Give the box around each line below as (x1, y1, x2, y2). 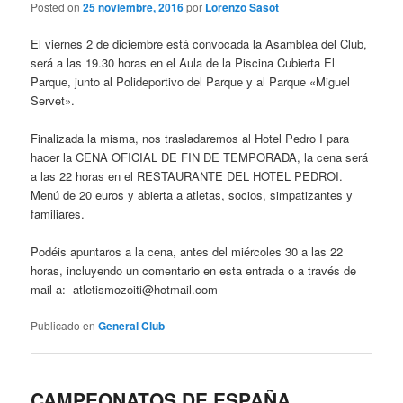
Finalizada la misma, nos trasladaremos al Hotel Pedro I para (31, 129, 350, 147)
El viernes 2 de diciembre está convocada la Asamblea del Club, (31, 34, 368, 52)
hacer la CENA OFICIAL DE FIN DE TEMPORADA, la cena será (31, 148, 369, 166)
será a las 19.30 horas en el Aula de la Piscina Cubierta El (31, 53, 336, 71)
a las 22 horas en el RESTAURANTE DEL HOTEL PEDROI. (31, 166, 344, 184)
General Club (98, 318, 166, 335)
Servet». (31, 91, 76, 109)
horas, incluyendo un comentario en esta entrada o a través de (31, 262, 357, 280)
